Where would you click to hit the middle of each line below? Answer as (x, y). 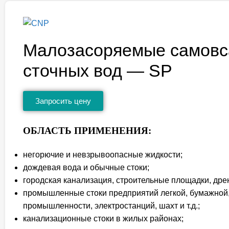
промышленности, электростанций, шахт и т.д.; (111, 206)
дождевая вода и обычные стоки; (86, 168)
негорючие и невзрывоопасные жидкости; (103, 155)
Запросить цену (63, 101)
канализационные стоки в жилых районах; (103, 219)
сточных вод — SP (98, 71)
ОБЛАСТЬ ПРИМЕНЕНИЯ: (87, 131)
